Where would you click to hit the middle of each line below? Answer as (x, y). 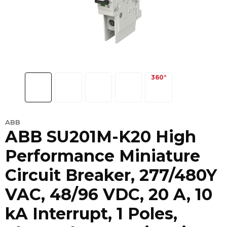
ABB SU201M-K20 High (101, 137)
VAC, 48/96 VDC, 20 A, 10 (109, 195)
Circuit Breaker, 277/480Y (111, 175)
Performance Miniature (103, 156)
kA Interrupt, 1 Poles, (91, 214)
